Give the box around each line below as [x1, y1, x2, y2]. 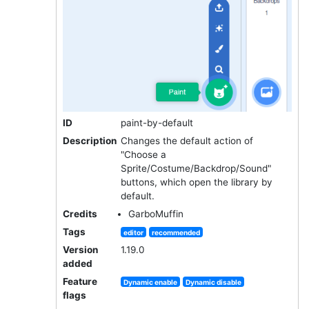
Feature [62, 275, 97, 287]
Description [62, 134, 117, 146]
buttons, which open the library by [120, 176, 272, 188]
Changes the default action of [120, 134, 253, 146]
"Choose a [120, 148, 166, 160]
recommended [152, 228, 201, 237]
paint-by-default [120, 117, 193, 128]
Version [62, 243, 98, 255]
